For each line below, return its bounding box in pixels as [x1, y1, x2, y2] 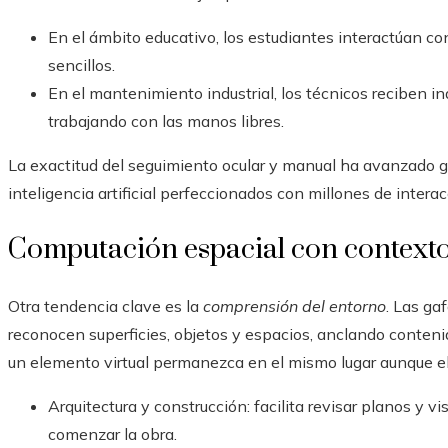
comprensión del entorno [203, 296, 386, 317]
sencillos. [48, 55, 115, 76]
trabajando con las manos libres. [48, 111, 284, 132]
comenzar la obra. [48, 424, 177, 445]
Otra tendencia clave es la [8, 296, 203, 317]
